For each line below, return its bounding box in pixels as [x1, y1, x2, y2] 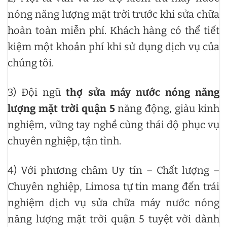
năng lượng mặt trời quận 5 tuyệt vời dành [8, 212, 219, 225]
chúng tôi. [8, 56, 54, 69]
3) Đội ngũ [8, 86, 66, 98]
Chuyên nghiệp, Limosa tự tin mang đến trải [8, 180, 219, 193]
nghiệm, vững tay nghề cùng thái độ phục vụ [8, 118, 219, 131]
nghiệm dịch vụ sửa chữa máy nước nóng [8, 196, 219, 209]
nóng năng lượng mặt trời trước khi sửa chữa [8, 8, 219, 20]
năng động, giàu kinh [115, 102, 219, 115]
